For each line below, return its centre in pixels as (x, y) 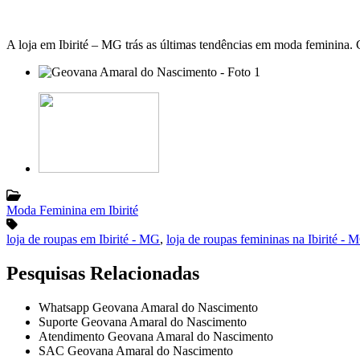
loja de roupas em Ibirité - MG (83, 239)
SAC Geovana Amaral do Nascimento (136, 350)
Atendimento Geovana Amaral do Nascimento (156, 336)
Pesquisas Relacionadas (103, 273)
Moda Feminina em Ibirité (72, 210)
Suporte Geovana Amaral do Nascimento (143, 321)
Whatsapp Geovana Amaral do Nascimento (148, 307)
